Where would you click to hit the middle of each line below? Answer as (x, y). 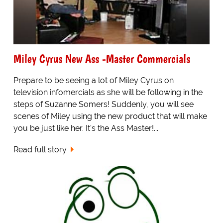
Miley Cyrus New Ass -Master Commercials (102, 58)
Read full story (40, 149)
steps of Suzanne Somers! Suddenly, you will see (103, 104)
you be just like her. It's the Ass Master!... (86, 128)
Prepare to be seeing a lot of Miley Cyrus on (93, 80)
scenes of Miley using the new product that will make (110, 116)
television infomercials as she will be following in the (108, 92)
